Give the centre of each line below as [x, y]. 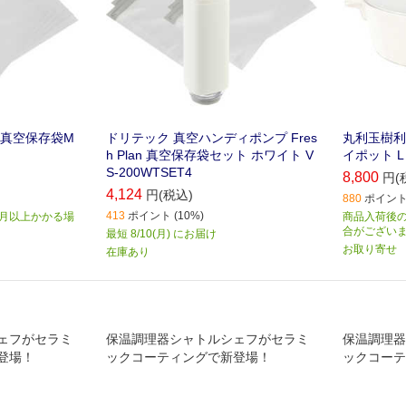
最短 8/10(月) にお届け [161, 234]
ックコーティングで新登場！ [188, 358]
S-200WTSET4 [149, 173]
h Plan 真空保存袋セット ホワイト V [209, 155]
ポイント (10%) [165, 216]
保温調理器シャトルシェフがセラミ [207, 339]
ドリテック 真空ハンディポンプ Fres [211, 138]
